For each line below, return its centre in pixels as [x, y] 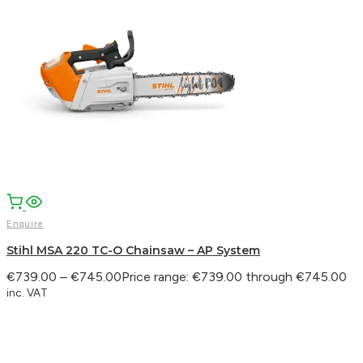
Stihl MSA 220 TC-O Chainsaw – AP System [133, 250]
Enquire [25, 224]
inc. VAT [27, 292]
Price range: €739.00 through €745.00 [234, 276]
